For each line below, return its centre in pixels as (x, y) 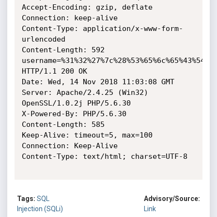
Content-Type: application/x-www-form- (102, 29)
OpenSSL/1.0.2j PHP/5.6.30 (76, 103)
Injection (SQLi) (40, 209)
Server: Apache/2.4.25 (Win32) (85, 93)
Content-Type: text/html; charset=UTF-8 (104, 156)
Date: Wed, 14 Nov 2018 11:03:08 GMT (98, 82)
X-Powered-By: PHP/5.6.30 (74, 114)
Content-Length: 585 (63, 124)
